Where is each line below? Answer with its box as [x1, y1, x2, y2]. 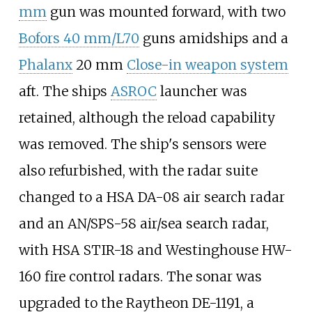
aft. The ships [18, 83, 111, 100]
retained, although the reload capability [18, 109, 275, 127]
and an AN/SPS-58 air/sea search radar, [18, 215, 269, 233]
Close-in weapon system [126, 56, 288, 74]
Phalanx [18, 56, 72, 74]
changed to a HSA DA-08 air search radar [18, 189, 285, 206]
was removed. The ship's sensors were [18, 136, 266, 153]
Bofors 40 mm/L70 [18, 30, 139, 47]
